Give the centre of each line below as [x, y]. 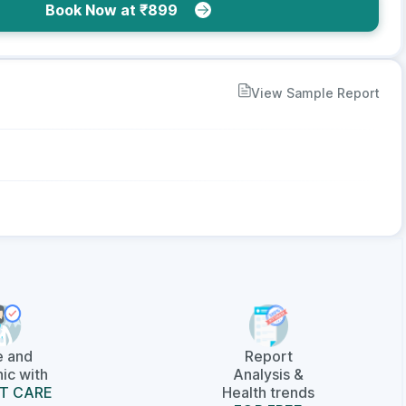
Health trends [269, 392]
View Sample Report [316, 92]
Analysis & [269, 374]
